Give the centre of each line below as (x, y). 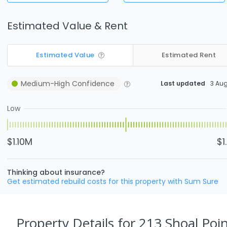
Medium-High (45, 83)
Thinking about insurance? (56, 172)
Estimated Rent (189, 55)
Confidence (92, 83)
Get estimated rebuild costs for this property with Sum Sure (113, 181)
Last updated (183, 83)
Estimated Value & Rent (67, 26)
